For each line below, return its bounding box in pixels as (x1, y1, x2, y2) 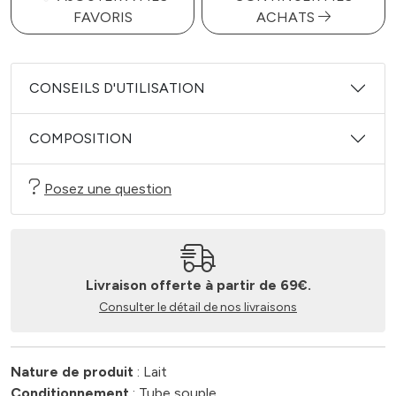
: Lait (133, 363, 167, 380)
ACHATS (256, 9, 318, 26)
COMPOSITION (29, 130, 133, 147)
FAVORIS (72, 9, 133, 26)
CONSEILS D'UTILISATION (29, 80, 205, 96)
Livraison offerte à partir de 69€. (85, 277, 311, 293)
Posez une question (44, 180, 171, 197)
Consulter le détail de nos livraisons (99, 300, 297, 315)
